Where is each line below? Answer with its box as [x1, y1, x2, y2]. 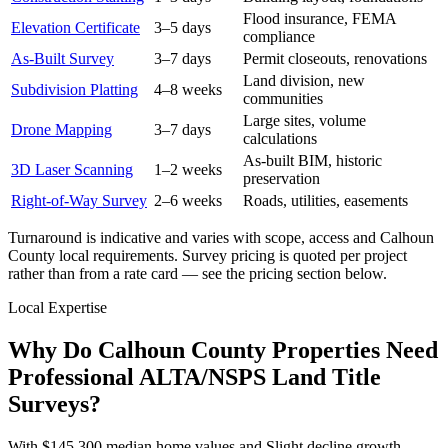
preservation [243, 170, 320, 188]
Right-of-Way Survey [11, 192, 147, 210]
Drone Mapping [11, 121, 112, 139]
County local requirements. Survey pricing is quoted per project [8, 247, 407, 265]
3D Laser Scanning [11, 161, 133, 179]
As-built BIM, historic [243, 152, 382, 170]
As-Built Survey [11, 50, 114, 68]
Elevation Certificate [11, 19, 140, 37]
